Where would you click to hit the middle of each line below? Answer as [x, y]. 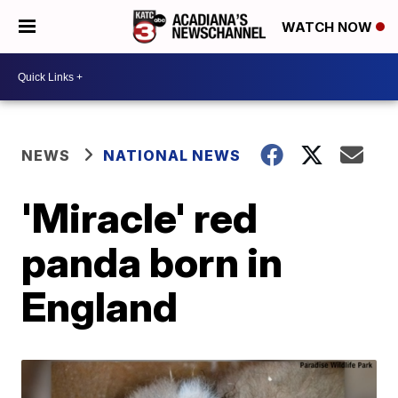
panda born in [152, 262]
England [100, 306]
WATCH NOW [329, 28]
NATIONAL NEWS [172, 155]
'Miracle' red [140, 218]
